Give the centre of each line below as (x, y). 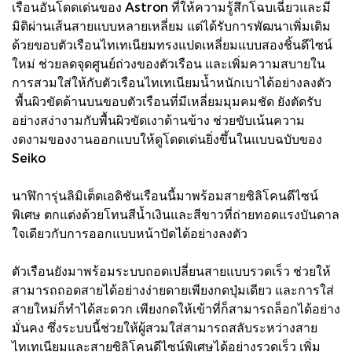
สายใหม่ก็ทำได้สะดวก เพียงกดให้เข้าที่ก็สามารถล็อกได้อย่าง (176, 308)
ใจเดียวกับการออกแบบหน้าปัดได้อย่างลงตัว (130, 233)
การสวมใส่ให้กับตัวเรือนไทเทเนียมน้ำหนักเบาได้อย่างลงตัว (172, 82)
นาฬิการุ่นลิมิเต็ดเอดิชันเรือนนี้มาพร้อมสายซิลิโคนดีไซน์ (165, 195)
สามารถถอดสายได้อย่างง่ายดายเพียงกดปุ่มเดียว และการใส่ (173, 289)
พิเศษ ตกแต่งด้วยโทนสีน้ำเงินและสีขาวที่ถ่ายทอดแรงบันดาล (176, 214)
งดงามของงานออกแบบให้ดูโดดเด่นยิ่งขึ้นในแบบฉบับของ (167, 138)
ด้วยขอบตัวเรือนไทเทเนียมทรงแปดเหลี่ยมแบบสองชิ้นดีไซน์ (172, 44)
